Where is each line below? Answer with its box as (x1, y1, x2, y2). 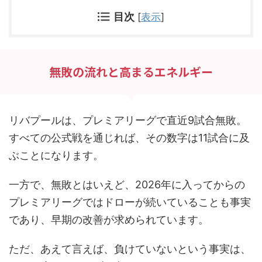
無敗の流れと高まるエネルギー (49, 63, 213, 80)
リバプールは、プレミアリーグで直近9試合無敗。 (9, 113, 247, 126)
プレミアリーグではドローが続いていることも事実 (9, 195, 251, 208)
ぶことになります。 (9, 149, 104, 161)
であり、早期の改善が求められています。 (9, 213, 209, 226)
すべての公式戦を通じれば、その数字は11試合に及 (9, 131, 250, 144)
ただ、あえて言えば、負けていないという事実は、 (9, 242, 251, 255)
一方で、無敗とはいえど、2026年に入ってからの (9, 178, 245, 191)
